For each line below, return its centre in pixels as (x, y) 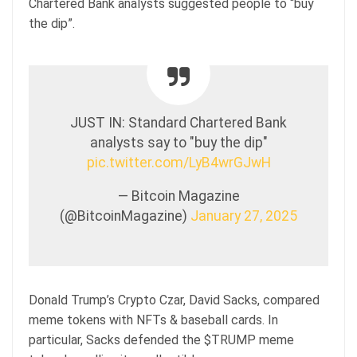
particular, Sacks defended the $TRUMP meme (161, 339)
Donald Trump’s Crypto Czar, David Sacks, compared (174, 300)
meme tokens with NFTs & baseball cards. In (153, 320)
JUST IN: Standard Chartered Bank (178, 122)
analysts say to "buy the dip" (178, 142)
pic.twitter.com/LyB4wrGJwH (178, 162)
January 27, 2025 (244, 216)
